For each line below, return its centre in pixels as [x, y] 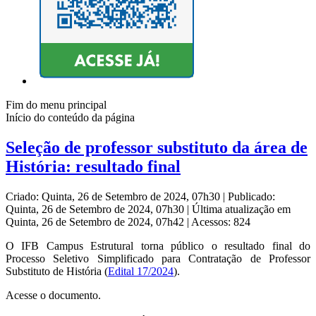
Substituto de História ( [57, 272]
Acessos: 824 [221, 222]
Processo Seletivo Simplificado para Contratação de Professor [158, 259]
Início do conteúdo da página [70, 118]
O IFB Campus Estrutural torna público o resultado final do [158, 246]
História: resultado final [93, 167]
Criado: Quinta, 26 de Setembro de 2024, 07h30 [114, 197]
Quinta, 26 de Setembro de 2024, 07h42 [96, 222]
